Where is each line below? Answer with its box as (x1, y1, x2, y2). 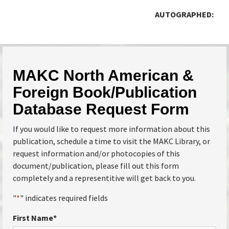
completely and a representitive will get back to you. (13, 172, 196, 183)
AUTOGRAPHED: (155, 9, 214, 19)
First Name (13, 212, 53, 223)
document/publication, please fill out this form (13, 160, 179, 171)
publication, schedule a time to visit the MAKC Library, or (13, 135, 210, 146)
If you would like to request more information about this (13, 123, 210, 134)
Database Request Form (13, 100, 189, 118)
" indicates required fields (20, 192, 108, 203)
